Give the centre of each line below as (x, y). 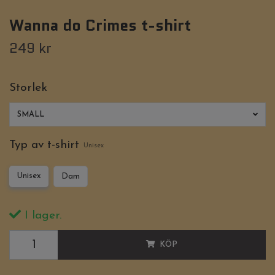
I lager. (41, 216)
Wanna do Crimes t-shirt (100, 25)
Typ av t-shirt (44, 145)
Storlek (28, 88)
